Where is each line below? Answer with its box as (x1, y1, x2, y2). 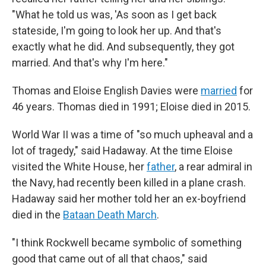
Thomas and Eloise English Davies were (12, 84, 201, 97)
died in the (12, 208, 63, 221)
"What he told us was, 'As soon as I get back (12, 8, 217, 21)
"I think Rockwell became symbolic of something (12, 236, 242, 249)
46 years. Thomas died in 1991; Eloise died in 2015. (12, 100, 251, 113)
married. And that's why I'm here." (12, 56, 168, 69)
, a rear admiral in (175, 160, 252, 173)
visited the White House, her (12, 160, 147, 173)
